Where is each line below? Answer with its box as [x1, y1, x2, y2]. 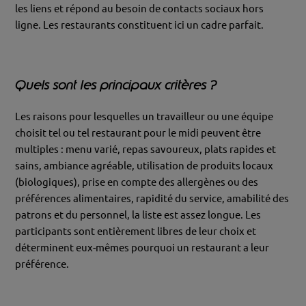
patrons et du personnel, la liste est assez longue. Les [15, 208, 262, 221]
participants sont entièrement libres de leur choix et [15, 225, 257, 237]
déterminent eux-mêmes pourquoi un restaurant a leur [15, 241, 270, 253]
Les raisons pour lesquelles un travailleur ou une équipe [15, 110, 274, 122]
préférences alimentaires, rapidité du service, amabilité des [15, 192, 290, 204]
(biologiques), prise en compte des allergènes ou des [15, 176, 259, 188]
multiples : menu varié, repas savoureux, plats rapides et [15, 143, 277, 155]
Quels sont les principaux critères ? [15, 76, 218, 94]
